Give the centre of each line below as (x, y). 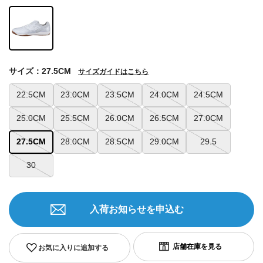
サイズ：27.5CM (40, 71)
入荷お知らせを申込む (137, 209)
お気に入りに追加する (73, 247)
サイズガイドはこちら (113, 71)
